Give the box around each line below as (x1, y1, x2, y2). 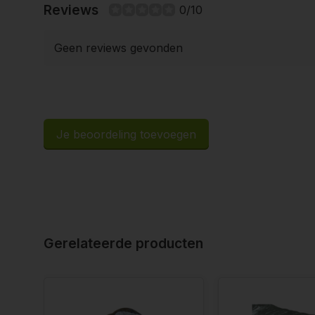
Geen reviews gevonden (54, 41, 183, 55)
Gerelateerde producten (44, 235, 203, 252)
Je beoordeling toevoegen (56, 127, 196, 141)
